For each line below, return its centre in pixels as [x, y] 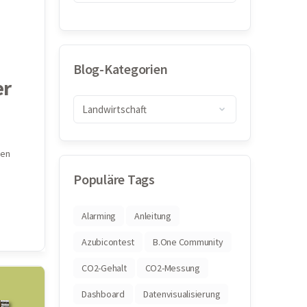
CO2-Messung [172, 268]
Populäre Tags [114, 179]
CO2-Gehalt [104, 268]
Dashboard [103, 294]
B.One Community [188, 242]
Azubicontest [108, 242]
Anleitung [153, 216]
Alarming [99, 216]
